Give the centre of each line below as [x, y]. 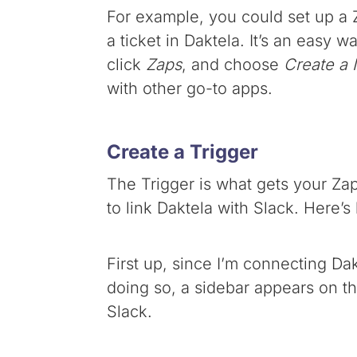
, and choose [233, 65]
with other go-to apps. [190, 89]
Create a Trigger [183, 152]
